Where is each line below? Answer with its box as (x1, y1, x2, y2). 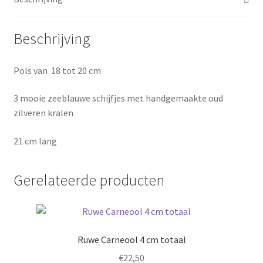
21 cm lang (13, 134, 57, 147)
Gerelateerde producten (13, 170, 164, 190)
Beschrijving (13, 29, 90, 48)
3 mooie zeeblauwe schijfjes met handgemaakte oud (13, 92, 223, 104)
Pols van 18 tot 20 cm (13, 64, 101, 76)
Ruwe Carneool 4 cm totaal (77, 234, 186, 246)
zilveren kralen (13, 107, 73, 119)
